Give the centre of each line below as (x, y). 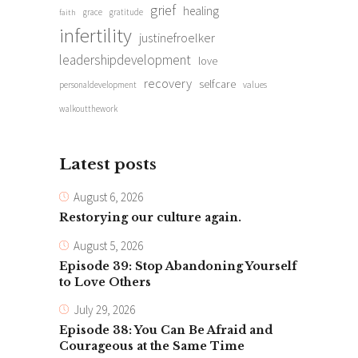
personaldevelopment (98, 85)
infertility (95, 36)
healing (201, 11)
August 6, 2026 (108, 197)
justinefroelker (177, 38)
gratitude (126, 12)
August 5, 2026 (108, 245)
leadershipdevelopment (125, 60)
